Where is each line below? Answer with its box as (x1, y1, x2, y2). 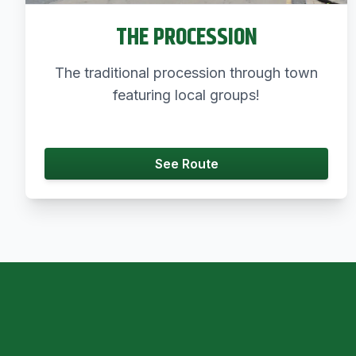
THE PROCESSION (115, 19, 257, 56)
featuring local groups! (113, 86, 261, 103)
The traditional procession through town (55, 64, 319, 81)
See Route (154, 155, 219, 172)
